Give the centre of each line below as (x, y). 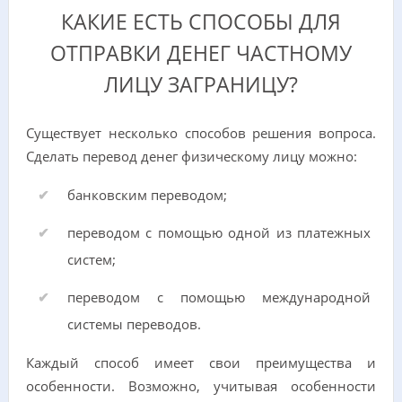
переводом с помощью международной (219, 297)
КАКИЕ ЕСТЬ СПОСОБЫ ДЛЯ (201, 22)
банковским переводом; (147, 195)
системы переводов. (134, 324)
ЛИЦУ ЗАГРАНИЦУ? (201, 85)
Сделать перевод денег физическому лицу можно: (191, 156)
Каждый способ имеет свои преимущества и (201, 363)
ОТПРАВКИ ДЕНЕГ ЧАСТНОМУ (201, 54)
